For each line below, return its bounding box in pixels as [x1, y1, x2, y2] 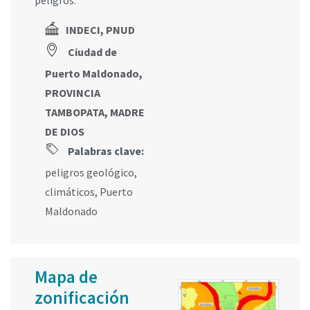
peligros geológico [45, 165, 134, 179]
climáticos [45, 184, 95, 199]
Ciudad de [68, 44, 117, 59]
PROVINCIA [45, 85, 100, 100]
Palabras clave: [66, 143, 144, 158]
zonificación [35, 286, 129, 309]
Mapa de [35, 265, 98, 288]
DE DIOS [45, 124, 84, 138]
